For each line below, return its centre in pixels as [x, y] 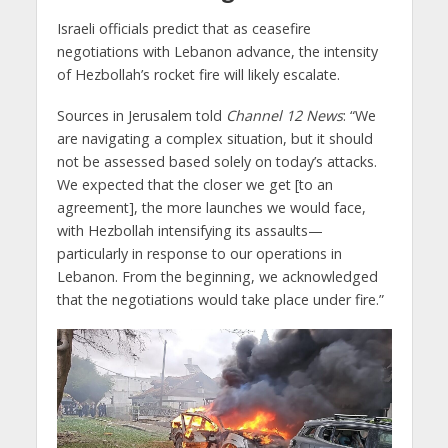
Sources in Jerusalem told [141, 116]
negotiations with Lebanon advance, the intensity [217, 52]
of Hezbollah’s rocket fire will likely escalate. [198, 75]
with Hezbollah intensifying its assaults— [189, 231]
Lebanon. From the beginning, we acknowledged [217, 277]
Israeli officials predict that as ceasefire [183, 29]
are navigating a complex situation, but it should [214, 139]
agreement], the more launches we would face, [211, 208]
